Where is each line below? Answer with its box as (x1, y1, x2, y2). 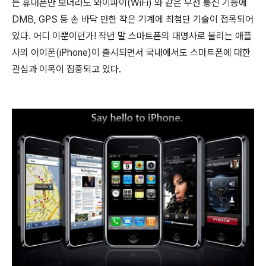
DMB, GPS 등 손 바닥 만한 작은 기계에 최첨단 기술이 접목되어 (12, 14, 254, 25)
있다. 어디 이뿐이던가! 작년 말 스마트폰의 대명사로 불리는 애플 (12, 30, 252, 42)
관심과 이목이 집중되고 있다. (12, 64, 121, 75)
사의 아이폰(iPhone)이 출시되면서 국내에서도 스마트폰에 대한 (12, 47, 251, 58)
